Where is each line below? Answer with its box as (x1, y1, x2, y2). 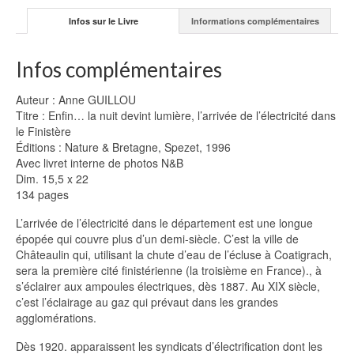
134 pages (16, 186, 69, 203)
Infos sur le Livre (68, 14, 138, 27)
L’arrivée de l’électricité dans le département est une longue (16, 215, 313, 232)
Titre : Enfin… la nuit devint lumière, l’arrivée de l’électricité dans (16, 107, 336, 124)
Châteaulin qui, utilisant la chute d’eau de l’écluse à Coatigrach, (16, 247, 332, 263)
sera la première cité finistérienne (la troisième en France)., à (16, 262, 322, 279)
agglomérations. (16, 310, 96, 326)
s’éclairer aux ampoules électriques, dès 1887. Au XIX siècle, (16, 278, 320, 295)
